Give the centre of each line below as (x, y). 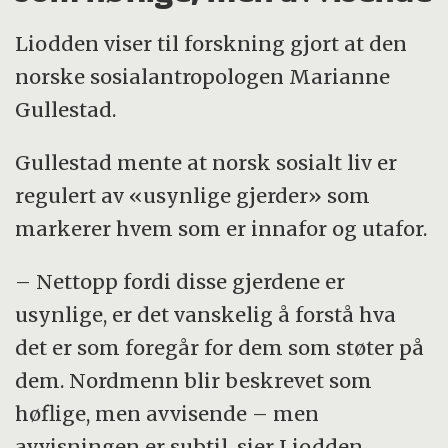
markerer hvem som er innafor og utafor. (221, 229)
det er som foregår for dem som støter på (220, 348)
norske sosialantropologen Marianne (203, 77)
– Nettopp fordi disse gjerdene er (180, 282)
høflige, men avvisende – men (167, 414)
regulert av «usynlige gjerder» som (193, 196)
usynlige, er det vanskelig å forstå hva (206, 315)
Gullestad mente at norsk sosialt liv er (206, 163)
